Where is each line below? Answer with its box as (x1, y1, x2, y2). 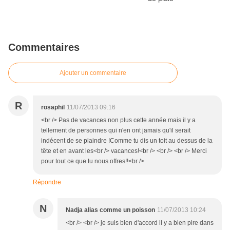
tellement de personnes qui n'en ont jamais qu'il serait (41, 127, 190, 135)
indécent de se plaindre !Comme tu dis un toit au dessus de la (41, 137, 213, 145)
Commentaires (8, 42, 80, 53)
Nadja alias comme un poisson (66, 206, 155, 214)
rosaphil (41, 104, 65, 111)
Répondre (33, 179, 61, 186)
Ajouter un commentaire (60, 69, 126, 77)
